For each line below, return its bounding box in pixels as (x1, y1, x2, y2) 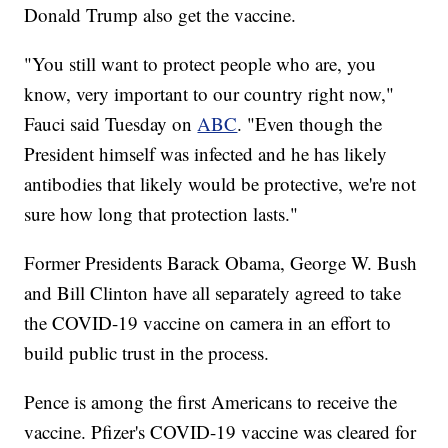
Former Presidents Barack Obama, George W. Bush (24, 250, 418, 276)
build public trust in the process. (24, 340, 270, 366)
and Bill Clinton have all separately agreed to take (24, 280, 402, 306)
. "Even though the (237, 111, 383, 137)
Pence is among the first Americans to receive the (24, 389, 398, 415)
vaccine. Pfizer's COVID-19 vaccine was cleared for (24, 419, 417, 445)
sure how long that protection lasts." (24, 201, 299, 227)
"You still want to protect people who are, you (24, 51, 377, 77)
